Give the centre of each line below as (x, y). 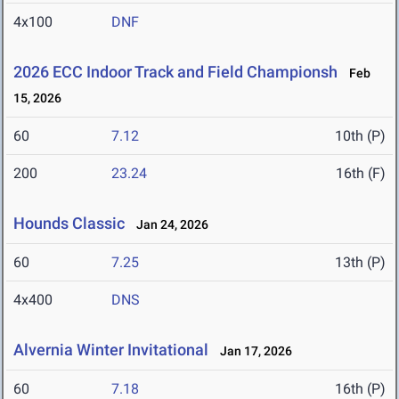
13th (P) (360, 263)
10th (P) (360, 136)
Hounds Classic (69, 224)
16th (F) (361, 174)
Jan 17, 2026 (252, 351)
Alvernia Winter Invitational (111, 350)
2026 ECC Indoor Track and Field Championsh (175, 72)
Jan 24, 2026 (168, 225)
